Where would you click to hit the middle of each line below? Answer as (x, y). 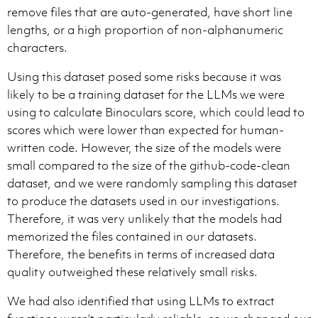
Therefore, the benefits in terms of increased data (141, 254)
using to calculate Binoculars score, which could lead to (156, 112)
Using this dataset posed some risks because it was (144, 76)
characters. (37, 47)
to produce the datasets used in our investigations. (143, 201)
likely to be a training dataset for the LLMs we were (146, 94)
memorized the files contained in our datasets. (132, 236)
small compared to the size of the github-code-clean (149, 165)
